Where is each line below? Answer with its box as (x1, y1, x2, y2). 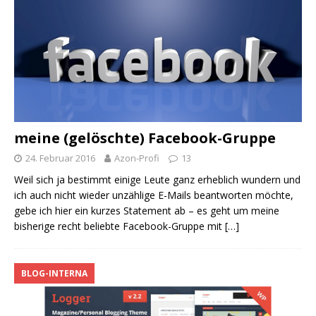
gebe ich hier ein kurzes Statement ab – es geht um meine (14, 203, 279, 217)
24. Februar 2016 (25, 151, 95, 164)
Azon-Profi (114, 151, 159, 164)
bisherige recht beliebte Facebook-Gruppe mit (14, 219, 225, 233)
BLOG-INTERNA (21, 267, 87, 279)
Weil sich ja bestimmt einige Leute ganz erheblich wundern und (14, 172, 300, 186)
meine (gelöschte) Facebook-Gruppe (14, 128, 276, 147)
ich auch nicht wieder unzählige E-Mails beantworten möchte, (14, 188, 293, 202)
